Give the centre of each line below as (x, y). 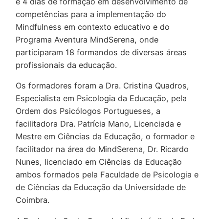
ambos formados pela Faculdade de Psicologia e (107, 175)
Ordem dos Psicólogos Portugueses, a (88, 111)
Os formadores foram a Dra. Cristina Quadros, (102, 86)
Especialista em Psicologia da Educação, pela (101, 99)
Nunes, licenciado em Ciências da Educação (99, 162)
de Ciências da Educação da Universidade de (101, 187)
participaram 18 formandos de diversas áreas (101, 53)
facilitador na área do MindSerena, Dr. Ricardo (102, 149)
